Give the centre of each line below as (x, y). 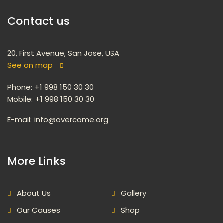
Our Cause (39, 210)
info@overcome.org (71, 119)
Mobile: (20, 99)
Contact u (39, 21)
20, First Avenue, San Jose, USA (63, 53)
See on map (30, 65)
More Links (37, 161)
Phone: (20, 87)
